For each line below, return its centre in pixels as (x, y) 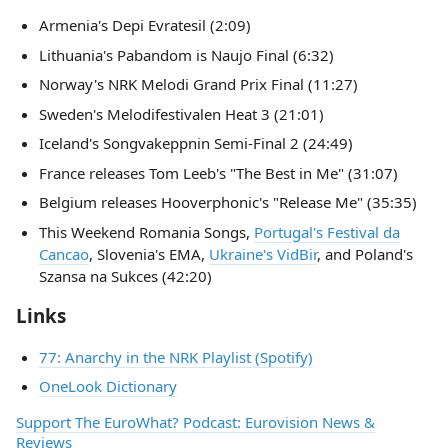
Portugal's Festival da (326, 231)
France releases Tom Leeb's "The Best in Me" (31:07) (218, 172)
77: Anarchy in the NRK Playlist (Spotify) (175, 356)
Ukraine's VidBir (262, 253)
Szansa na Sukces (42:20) (125, 275)
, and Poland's (364, 253)
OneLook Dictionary (107, 386)
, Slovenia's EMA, (148, 253)
